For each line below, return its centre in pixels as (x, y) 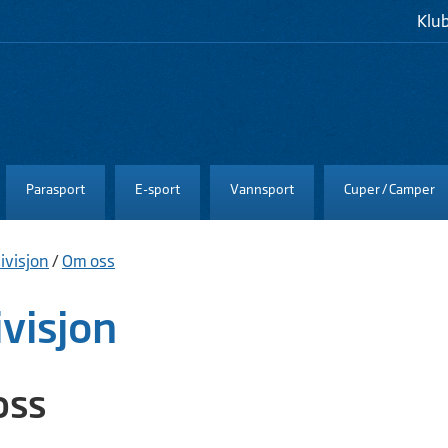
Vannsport (262, 188)
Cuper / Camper (389, 188)
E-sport (157, 188)
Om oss (88, 260)
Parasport (55, 188)
